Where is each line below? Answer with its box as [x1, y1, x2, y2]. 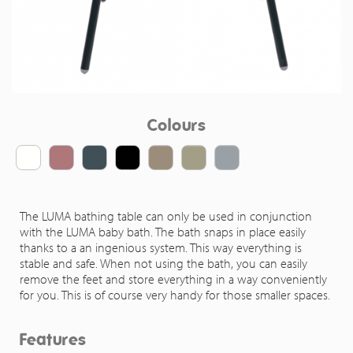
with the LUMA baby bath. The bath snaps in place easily [20, 224, 306, 240]
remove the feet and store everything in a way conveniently [20, 271, 327, 287]
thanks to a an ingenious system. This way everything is [20, 240, 302, 255]
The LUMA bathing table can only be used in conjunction [20, 208, 312, 224]
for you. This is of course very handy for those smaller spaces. [20, 287, 330, 303]
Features [20, 329, 86, 349]
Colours [147, 115, 206, 135]
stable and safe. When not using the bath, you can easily [20, 255, 307, 271]
